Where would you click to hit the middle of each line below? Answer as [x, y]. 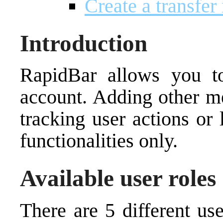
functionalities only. [99, 141]
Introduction [84, 43]
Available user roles [118, 178]
